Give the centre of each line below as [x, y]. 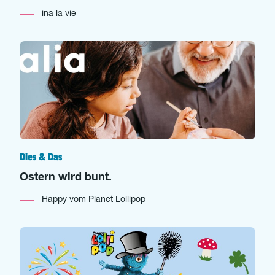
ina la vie [59, 14]
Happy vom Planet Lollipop [94, 200]
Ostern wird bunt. [66, 178]
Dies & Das [41, 157]
